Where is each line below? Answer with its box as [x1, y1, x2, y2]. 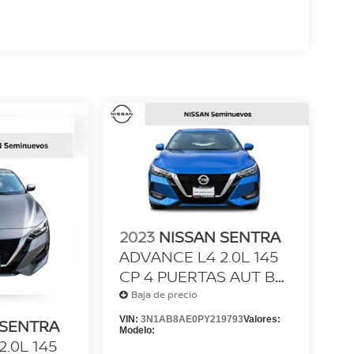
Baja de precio [130, 288, 198, 302]
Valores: [243, 313, 281, 325]
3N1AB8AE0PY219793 [140, 313, 243, 325]
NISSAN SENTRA [158, 225, 281, 247]
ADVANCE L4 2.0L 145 [119, 245, 279, 267]
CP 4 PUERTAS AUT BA [119, 265, 285, 287]
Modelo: [119, 324, 155, 336]
